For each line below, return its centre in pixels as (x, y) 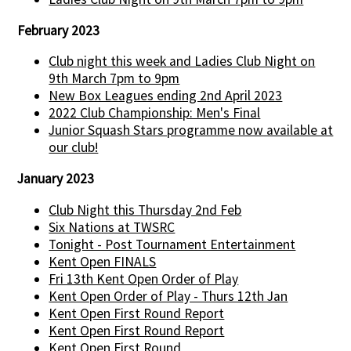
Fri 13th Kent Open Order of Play (144, 279)
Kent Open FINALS (103, 261)
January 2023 (56, 178)
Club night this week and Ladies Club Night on (182, 62)
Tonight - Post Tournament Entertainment (172, 244)
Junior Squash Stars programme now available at (191, 130)
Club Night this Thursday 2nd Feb (145, 210)
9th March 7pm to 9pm (114, 79)
